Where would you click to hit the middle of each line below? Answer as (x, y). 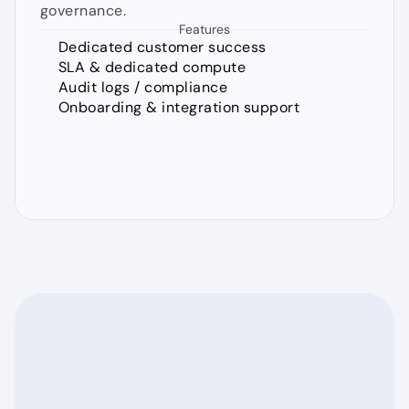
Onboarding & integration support (179, 107)
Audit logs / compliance (143, 87)
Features (204, 29)
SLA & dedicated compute (152, 67)
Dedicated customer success (163, 47)
